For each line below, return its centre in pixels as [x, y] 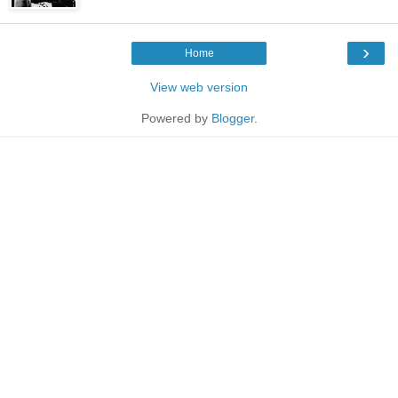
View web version [199, 87]
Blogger [232, 118]
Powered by [176, 118]
